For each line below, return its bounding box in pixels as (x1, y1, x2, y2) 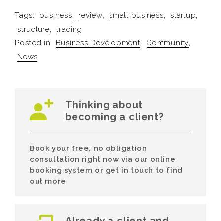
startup (170, 11, 196, 20)
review (78, 11, 103, 20)
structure (17, 25, 50, 34)
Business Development (55, 38, 140, 47)
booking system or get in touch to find (30, 166, 183, 175)
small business (109, 11, 164, 20)
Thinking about (65, 99, 143, 110)
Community (147, 38, 189, 47)
